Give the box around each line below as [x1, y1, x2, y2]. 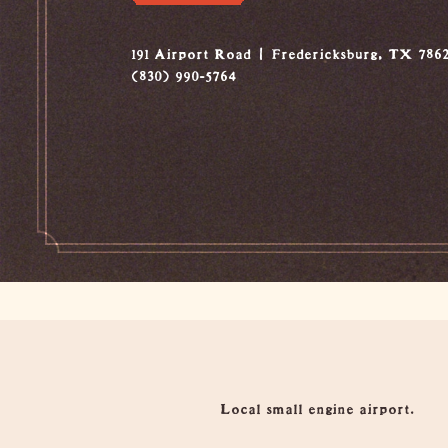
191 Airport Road [130, 37, 251, 63]
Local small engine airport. [220, 392, 415, 418]
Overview [130, 390, 292, 438]
